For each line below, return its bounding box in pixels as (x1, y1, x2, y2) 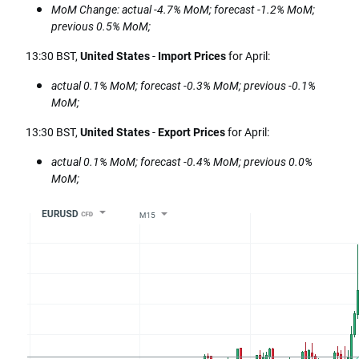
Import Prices (158, 48, 226, 64)
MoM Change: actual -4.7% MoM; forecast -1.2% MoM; (51, 2, 315, 18)
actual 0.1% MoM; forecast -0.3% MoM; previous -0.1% (51, 78, 316, 94)
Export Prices (158, 124, 225, 140)
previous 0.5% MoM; (51, 18, 151, 34)
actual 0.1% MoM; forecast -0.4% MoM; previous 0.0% (51, 154, 313, 170)
